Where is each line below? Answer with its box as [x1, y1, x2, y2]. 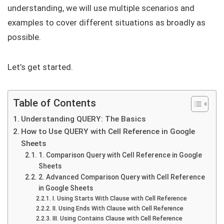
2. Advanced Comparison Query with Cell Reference [38, 173, 205, 181]
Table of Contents [13, 97, 96, 109]
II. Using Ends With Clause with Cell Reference [52, 204, 183, 212]
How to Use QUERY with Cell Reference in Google [21, 127, 195, 136]
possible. [7, 32, 41, 42]
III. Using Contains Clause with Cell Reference [52, 214, 182, 222]
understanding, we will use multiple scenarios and [7, 3, 194, 13]
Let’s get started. [7, 62, 73, 72]
